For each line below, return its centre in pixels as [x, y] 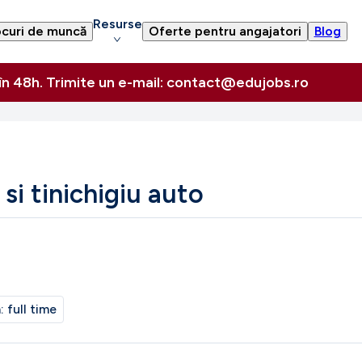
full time [32, 309]
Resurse [117, 24]
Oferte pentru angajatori [225, 31]
